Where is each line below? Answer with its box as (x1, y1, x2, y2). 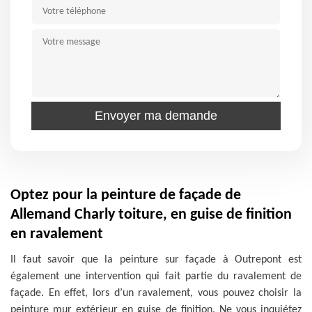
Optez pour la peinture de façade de (10, 187, 241, 203)
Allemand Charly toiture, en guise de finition (10, 207, 292, 223)
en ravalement (10, 226, 103, 242)
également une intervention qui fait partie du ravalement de (10, 271, 302, 282)
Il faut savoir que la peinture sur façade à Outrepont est (10, 254, 302, 265)
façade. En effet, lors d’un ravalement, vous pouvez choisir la (10, 288, 302, 299)
